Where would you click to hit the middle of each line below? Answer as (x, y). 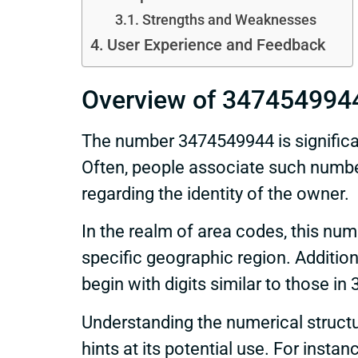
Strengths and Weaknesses (229, 20)
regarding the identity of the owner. (215, 194)
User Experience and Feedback (216, 45)
